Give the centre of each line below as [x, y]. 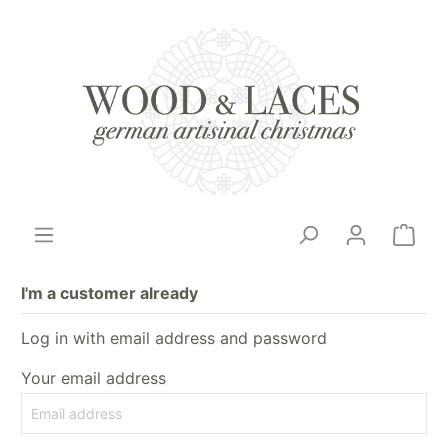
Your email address [93, 378]
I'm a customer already [109, 293]
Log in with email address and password [174, 338]
